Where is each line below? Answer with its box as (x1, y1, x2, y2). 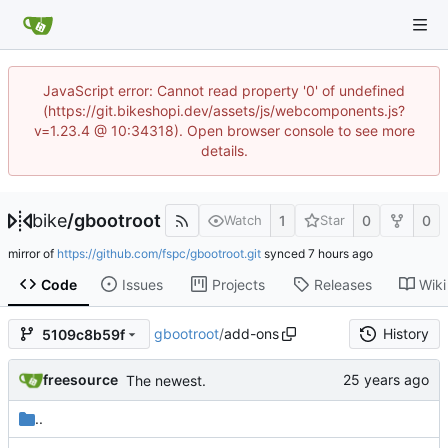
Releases (313, 275, 372, 293)
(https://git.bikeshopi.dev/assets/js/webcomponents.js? (43, 102, 405, 119)
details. (200, 142, 248, 159)
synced (261, 246, 308, 262)
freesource (43, 371, 118, 389)
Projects (211, 275, 265, 293)
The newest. (126, 372, 206, 389)
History (383, 325, 429, 343)
